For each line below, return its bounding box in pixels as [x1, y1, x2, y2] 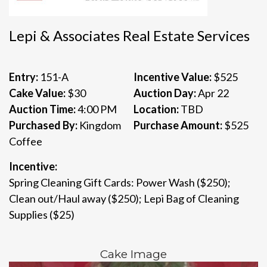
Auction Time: [9, 103, 77, 116]
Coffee [9, 135, 42, 148]
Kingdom [79, 119, 121, 132]
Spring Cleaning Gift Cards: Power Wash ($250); [9, 176, 231, 189]
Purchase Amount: [133, 119, 224, 132]
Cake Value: [9, 86, 67, 100]
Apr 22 [198, 86, 229, 100]
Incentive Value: [133, 70, 213, 83]
